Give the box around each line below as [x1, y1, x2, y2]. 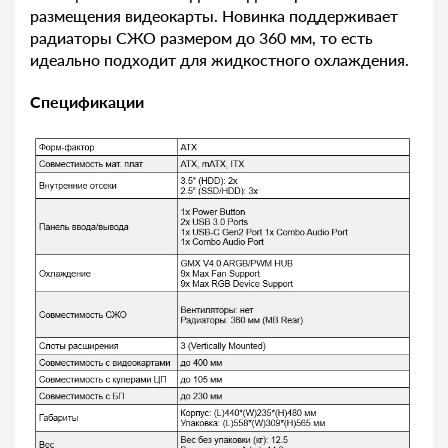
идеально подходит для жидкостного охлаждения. [30, 49, 409, 69]
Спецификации [30, 91, 144, 111]
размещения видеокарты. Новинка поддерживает [30, 5, 398, 25]
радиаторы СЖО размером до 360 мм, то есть [30, 27, 373, 47]
